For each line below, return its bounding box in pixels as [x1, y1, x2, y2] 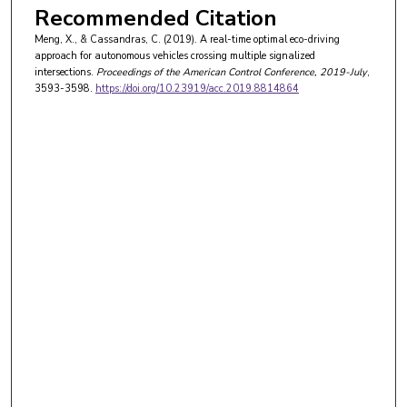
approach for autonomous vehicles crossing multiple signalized [34, 49, 315, 64]
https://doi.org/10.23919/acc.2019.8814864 [94, 82, 299, 96]
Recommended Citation [34, 4, 277, 34]
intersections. [34, 65, 94, 80]
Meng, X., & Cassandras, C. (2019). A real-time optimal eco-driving [34, 33, 340, 47]
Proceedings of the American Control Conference [93, 65, 314, 80]
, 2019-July [313, 65, 367, 80]
